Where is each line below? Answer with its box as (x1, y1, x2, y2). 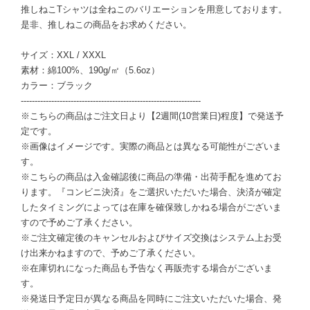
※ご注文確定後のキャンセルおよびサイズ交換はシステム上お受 (21, 232, 282, 244)
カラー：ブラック (21, 80, 93, 91)
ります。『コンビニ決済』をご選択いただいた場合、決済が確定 (21, 187, 282, 198)
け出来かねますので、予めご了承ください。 (21, 248, 201, 259)
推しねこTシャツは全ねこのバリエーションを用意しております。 (21, 4, 287, 15)
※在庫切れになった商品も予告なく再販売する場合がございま (21, 263, 273, 274)
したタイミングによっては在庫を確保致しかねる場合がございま (21, 202, 282, 213)
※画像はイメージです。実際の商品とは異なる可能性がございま (21, 141, 282, 152)
